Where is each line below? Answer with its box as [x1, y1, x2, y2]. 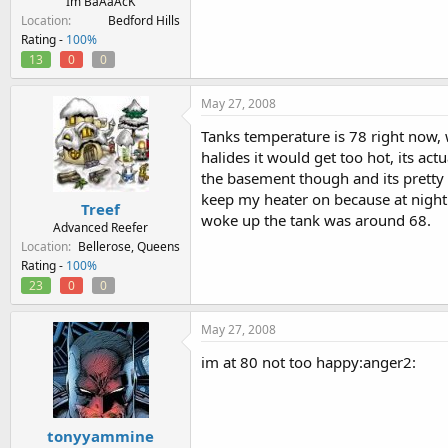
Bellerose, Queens [78, 238, 180, 255]
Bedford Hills [108, 11, 180, 29]
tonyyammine [47, 425, 154, 446]
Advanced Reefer [53, 219, 148, 236]
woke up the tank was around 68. [201, 209, 431, 230]
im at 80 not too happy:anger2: [201, 352, 416, 372]
